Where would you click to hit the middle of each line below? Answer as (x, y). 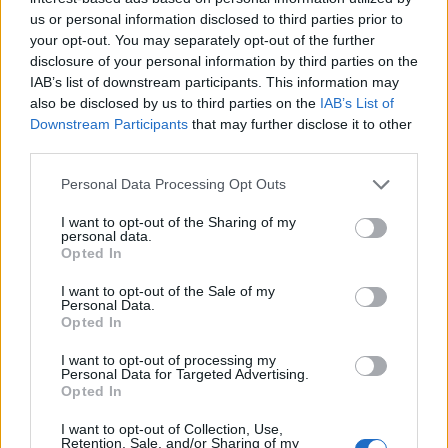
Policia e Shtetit (265, 153)
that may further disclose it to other (300, 123)
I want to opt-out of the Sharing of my (178, 221)
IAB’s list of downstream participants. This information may (214, 81)
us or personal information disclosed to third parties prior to (216, 18)
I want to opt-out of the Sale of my (168, 290)
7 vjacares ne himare (96, 177)
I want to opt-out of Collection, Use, (172, 428)
